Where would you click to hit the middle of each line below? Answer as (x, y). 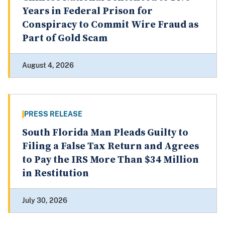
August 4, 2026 (48, 66)
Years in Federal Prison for (87, 12)
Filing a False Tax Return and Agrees (110, 147)
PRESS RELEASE (53, 114)
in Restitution (55, 174)
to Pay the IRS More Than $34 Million (110, 160)
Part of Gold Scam (65, 39)
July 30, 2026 (45, 201)
